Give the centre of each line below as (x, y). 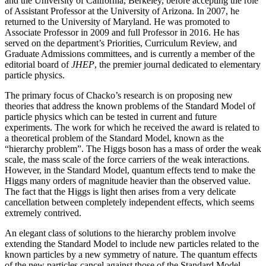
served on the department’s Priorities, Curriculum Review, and (121, 43)
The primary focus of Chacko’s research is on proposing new (119, 96)
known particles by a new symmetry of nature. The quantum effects (131, 255)
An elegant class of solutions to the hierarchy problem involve (120, 233)
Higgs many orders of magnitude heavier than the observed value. (128, 181)
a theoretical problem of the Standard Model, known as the (114, 138)
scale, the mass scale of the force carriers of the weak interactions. (127, 160)
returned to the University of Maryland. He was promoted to (117, 22)
